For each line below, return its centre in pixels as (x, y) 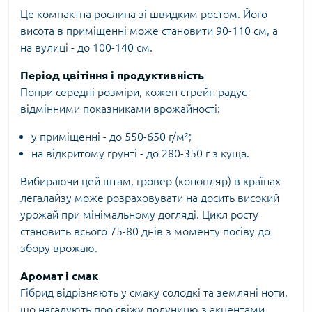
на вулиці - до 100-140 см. (86, 47)
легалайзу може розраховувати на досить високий (150, 198)
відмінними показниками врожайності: (120, 109)
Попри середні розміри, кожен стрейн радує (134, 92)
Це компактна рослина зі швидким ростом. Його (144, 14)
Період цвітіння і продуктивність (112, 75)
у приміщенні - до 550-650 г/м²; (111, 136)
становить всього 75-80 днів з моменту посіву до (145, 231)
